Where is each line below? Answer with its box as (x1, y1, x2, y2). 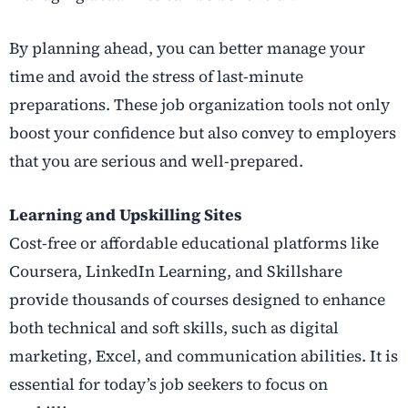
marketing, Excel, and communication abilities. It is (9, 345, 398, 368)
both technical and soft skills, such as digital (9, 317, 339, 340)
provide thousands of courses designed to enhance (9, 289, 385, 311)
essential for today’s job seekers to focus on (9, 373, 328, 396)
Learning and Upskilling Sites (9, 204, 242, 227)
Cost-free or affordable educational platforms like (9, 232, 379, 255)
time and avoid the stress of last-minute (9, 66, 303, 88)
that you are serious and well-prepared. (9, 150, 303, 173)
